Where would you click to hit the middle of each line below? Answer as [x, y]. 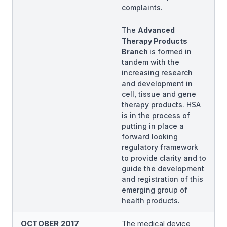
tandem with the [150, 62]
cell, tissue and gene [159, 94]
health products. [151, 200]
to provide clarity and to [164, 158]
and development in [157, 83]
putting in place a [153, 126]
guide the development [163, 168]
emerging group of [155, 190]
